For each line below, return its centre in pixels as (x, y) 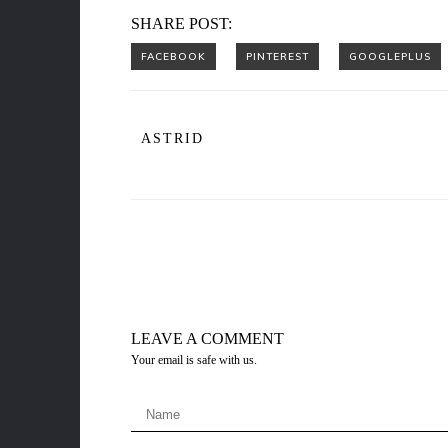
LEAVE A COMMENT (207, 338)
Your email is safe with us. (193, 360)
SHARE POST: (181, 23)
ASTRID (172, 138)
